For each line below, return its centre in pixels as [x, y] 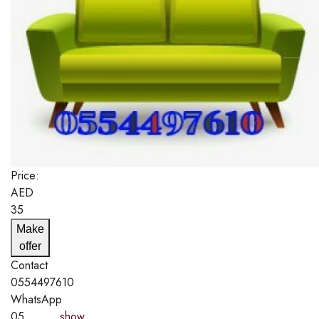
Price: [25, 176]
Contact [29, 266]
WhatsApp [36, 300]
